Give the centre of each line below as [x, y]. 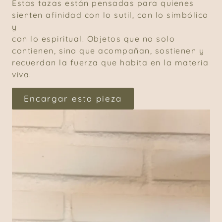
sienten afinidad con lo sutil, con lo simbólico [110, 15]
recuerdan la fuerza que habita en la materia [110, 63]
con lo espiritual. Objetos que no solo [93, 39]
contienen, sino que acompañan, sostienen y [108, 51]
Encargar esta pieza [73, 98]
